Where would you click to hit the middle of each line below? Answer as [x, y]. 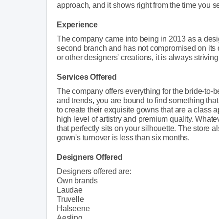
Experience [77, 24]
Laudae [70, 190]
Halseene [73, 208]
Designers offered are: [94, 171]
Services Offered [87, 77]
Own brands [77, 180]
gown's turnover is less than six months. [123, 137]
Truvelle [70, 199]
